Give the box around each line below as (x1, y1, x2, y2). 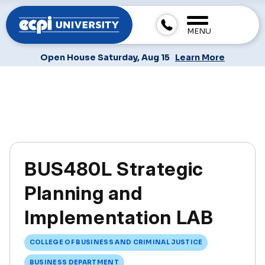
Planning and (24, 181, 143, 205)
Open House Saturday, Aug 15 (40, 52, 172, 63)
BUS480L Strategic (24, 157, 203, 180)
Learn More (175, 52, 225, 63)
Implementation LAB (24, 205, 214, 229)
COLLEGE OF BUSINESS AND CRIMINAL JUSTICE (29, 238, 203, 247)
